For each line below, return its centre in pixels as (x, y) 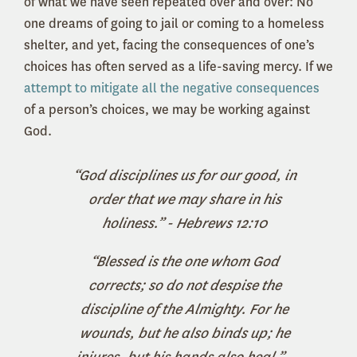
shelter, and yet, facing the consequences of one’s (169, 45)
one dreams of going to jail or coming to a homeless (174, 23)
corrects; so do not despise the (184, 285)
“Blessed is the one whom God (184, 261)
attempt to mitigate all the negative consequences (172, 88)
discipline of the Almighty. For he (184, 309)
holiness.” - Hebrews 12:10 (184, 223)
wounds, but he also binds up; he (184, 333)
